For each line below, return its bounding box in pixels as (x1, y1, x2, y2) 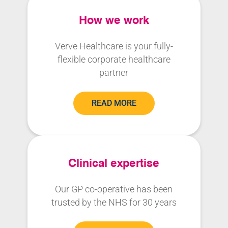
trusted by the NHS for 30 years (51, 197, 177, 208)
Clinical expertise (68, 156, 160, 170)
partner (99, 68, 129, 78)
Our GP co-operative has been (55, 184, 173, 194)
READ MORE (91, 98, 136, 108)
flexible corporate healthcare (57, 54, 170, 65)
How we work (78, 13, 149, 27)
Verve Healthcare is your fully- (54, 41, 173, 51)
